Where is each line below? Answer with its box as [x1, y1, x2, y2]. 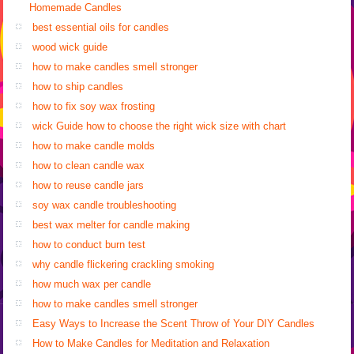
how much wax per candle [32, 277, 152, 290]
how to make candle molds [32, 139, 156, 152]
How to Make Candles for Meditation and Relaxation [32, 337, 270, 349]
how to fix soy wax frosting [32, 100, 156, 112]
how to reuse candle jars [32, 179, 145, 191]
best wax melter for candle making [32, 218, 190, 231]
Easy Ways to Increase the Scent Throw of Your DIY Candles [32, 317, 315, 330]
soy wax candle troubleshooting [32, 198, 177, 211]
